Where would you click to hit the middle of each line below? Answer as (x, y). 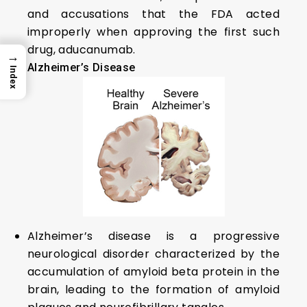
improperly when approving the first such (153, 32)
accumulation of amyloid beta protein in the (153, 272)
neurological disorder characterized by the (153, 254)
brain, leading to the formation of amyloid (153, 290)
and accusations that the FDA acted (153, 14)
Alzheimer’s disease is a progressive (153, 236)
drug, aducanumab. (82, 50)
